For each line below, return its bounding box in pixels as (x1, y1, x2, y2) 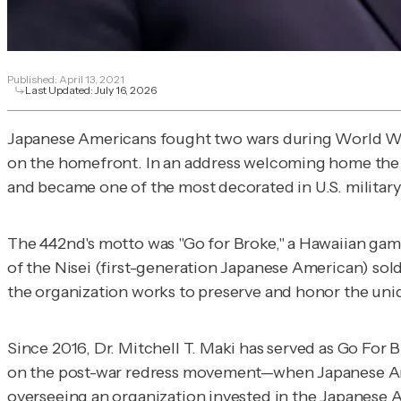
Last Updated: (25, 82, 95, 97)
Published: (7, 72, 59, 86)
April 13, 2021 (59, 72, 124, 86)
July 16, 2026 (95, 82, 157, 97)
